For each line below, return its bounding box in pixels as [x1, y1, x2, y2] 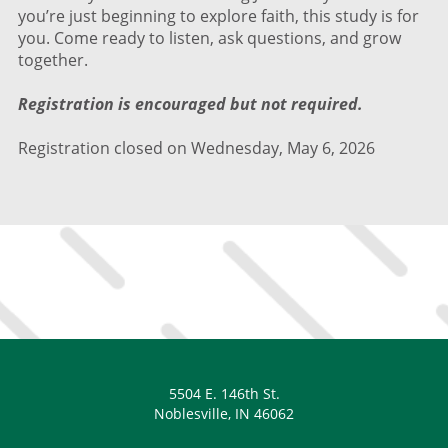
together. [18, 49, 88, 71]
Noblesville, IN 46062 [154, 404, 294, 423]
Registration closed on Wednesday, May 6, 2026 [18, 137, 375, 159]
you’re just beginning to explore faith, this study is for [18, 5, 419, 27]
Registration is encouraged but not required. [18, 93, 363, 115]
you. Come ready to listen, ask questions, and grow [18, 27, 401, 49]
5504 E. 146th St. [168, 384, 280, 403]
